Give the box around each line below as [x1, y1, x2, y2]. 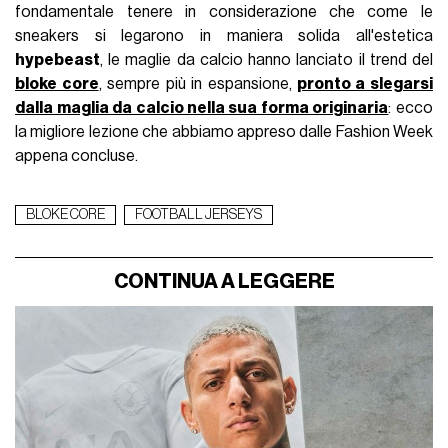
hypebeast [15, 52, 101, 69]
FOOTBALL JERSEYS [135, 208, 263, 223]
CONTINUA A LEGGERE [113, 272, 335, 293]
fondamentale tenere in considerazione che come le [15, 4, 433, 21]
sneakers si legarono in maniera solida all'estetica [15, 28, 433, 45]
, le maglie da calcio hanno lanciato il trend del [100, 52, 433, 69]
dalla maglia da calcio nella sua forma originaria [15, 100, 389, 117]
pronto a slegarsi [297, 76, 433, 93]
